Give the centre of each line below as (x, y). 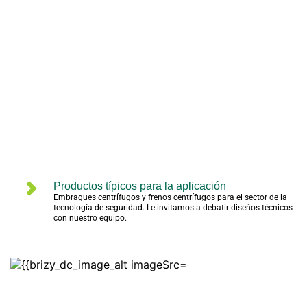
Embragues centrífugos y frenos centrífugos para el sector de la (170, 197)
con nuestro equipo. (90, 218)
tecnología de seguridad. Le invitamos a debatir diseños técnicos (173, 207)
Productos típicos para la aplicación (139, 186)
